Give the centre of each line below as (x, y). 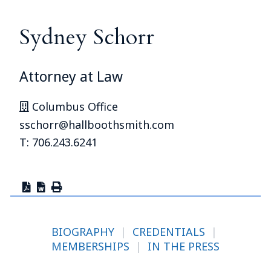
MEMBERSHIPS (90, 246)
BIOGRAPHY (83, 231)
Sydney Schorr (87, 38)
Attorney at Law (71, 77)
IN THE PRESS (184, 246)
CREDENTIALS (168, 231)
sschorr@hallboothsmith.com (97, 124)
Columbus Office (74, 107)
